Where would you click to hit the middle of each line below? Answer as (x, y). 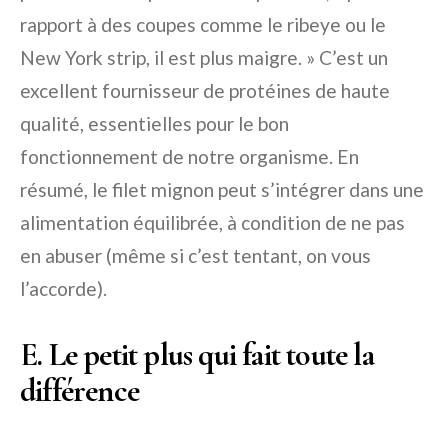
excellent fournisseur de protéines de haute (205, 91)
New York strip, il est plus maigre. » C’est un (204, 58)
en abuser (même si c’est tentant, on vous (195, 256)
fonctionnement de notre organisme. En (189, 157)
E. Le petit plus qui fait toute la (197, 355)
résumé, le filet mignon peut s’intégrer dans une (222, 190)
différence (79, 391)
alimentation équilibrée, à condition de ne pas (212, 223)
